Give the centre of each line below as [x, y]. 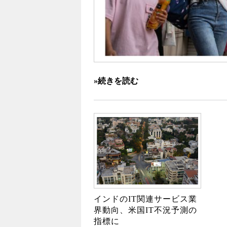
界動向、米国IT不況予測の [145, 210]
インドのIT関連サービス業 [145, 199]
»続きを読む [116, 81]
